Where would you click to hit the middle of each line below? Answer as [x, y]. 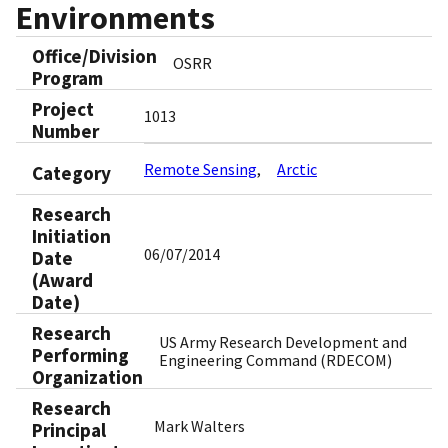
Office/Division [94, 56]
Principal [69, 430]
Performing [80, 355]
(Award [62, 280]
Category [71, 172]
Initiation [71, 236]
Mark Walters [199, 426]
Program [67, 78]
